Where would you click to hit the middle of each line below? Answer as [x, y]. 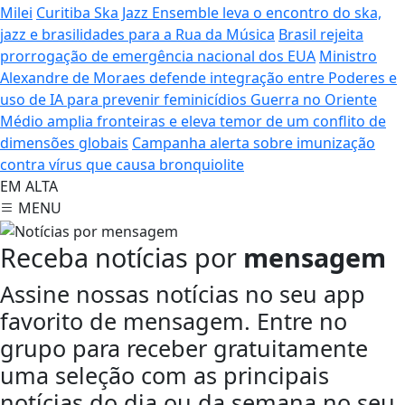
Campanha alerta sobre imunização [254, 143]
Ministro [348, 56]
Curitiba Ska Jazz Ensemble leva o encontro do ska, [209, 13]
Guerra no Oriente [314, 99]
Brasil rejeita [321, 34]
